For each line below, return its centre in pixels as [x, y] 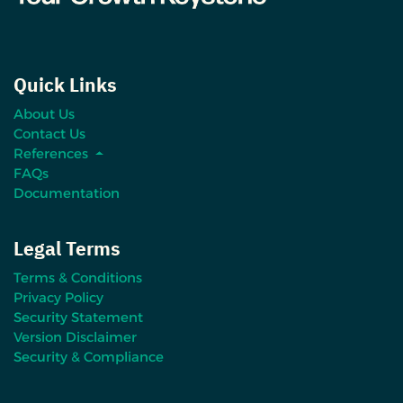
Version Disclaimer [75, 336]
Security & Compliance [89, 356]
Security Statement [78, 317]
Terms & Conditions [78, 277]
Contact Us [49, 133]
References [53, 153]
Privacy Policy [58, 297]
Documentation [67, 193]
